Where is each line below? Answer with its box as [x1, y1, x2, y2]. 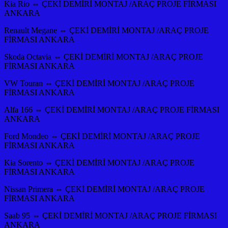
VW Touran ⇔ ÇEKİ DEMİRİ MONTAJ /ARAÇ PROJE [4, 78, 194, 88]
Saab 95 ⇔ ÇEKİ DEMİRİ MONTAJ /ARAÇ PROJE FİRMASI [4, 211, 217, 220]
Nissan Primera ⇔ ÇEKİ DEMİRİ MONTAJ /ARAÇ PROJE [4, 184, 205, 193]
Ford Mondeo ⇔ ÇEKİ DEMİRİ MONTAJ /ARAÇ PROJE [4, 131, 200, 140]
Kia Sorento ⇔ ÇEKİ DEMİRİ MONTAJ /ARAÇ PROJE [4, 158, 194, 167]
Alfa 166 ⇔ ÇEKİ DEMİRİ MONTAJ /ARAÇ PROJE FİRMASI [4, 105, 219, 114]
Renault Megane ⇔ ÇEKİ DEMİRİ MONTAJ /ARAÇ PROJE [4, 25, 209, 35]
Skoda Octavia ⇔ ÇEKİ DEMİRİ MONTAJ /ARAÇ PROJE [4, 52, 203, 61]
